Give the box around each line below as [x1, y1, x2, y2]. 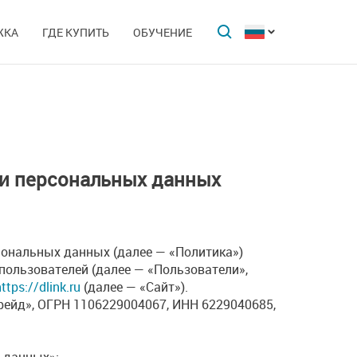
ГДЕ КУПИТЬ [42, 25, 109, 40]
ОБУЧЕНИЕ [133, 25, 192, 40]
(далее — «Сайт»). [80, 277, 188, 296]
